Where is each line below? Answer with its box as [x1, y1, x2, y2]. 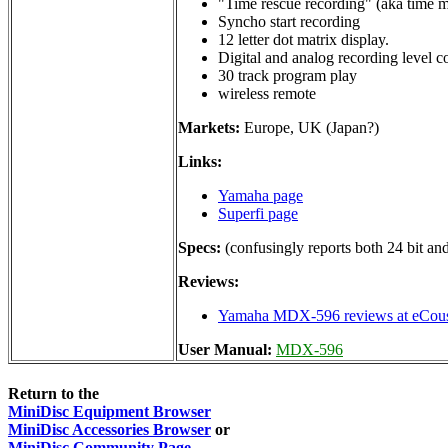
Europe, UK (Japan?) [240, 118, 379, 136]
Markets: [178, 118, 240, 136]
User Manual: [178, 340, 276, 358]
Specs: [178, 238, 221, 256]
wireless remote [218, 84, 316, 102]
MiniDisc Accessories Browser [8, 421, 211, 439]
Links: [178, 152, 222, 170]
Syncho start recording [218, 12, 360, 30]
